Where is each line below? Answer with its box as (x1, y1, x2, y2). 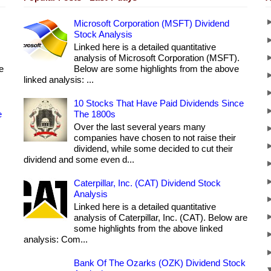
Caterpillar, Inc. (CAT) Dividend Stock (74, 178, 221, 189)
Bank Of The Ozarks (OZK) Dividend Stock (74, 258, 246, 269)
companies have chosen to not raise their (74, 132, 236, 143)
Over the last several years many (74, 122, 206, 132)
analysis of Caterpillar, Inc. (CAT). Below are (74, 212, 247, 223)
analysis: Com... (24, 234, 88, 245)
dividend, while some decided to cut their (74, 143, 233, 154)
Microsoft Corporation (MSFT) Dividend (74, 18, 229, 29)
